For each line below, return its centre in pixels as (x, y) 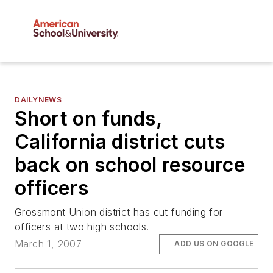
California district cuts (120, 142)
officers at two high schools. (82, 227)
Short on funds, (88, 119)
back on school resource (130, 165)
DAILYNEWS (38, 100)
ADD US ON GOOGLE (214, 244)
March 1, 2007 (48, 244)
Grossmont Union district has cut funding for (119, 212)
